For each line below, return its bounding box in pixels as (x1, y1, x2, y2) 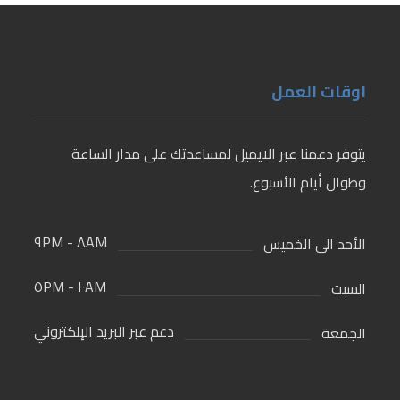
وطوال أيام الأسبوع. (250, 168, 367, 196)
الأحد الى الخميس (263, 229, 367, 257)
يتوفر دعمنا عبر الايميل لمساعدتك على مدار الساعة (71, 139, 367, 167)
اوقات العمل (271, 76, 367, 106)
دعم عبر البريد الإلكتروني (33, 317, 174, 345)
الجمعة (321, 319, 367, 346)
